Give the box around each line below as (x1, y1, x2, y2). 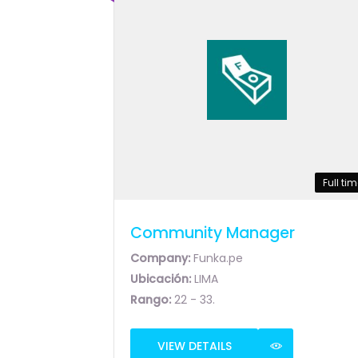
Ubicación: (130, 270, 194, 287)
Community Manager (130, 221, 295, 244)
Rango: (130, 291, 174, 308)
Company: (130, 249, 193, 266)
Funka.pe (193, 249, 243, 266)
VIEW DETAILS (157, 337, 232, 354)
